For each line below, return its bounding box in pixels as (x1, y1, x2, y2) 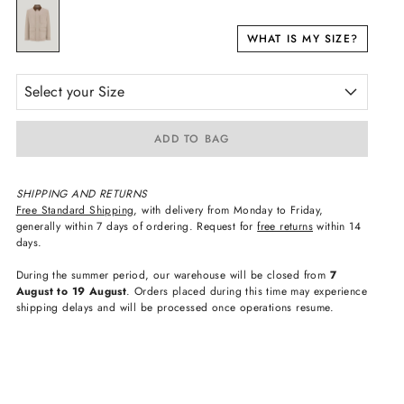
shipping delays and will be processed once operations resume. (15, 299, 334, 316)
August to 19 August (15, 283, 127, 299)
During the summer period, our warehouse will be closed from (15, 267, 330, 283)
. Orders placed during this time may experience (126, 283, 368, 299)
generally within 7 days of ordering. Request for (15, 218, 258, 234)
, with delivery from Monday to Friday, (133, 202, 324, 218)
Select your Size (23, 81, 124, 102)
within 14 (313, 218, 362, 234)
